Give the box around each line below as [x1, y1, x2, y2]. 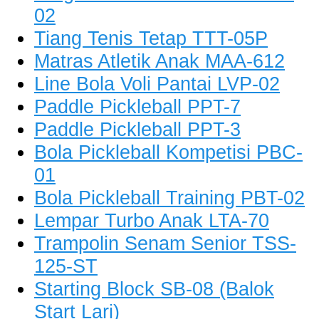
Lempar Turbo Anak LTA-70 [34, 209, 269, 232]
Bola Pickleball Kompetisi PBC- [34, 141, 303, 164]
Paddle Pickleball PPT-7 [34, 95, 241, 118]
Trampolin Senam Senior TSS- [34, 232, 296, 255]
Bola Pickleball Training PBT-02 [34, 187, 305, 209]
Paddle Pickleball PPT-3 [34, 118, 241, 141]
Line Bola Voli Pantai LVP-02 [34, 73, 280, 95]
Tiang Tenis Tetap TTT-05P [34, 27, 268, 50]
